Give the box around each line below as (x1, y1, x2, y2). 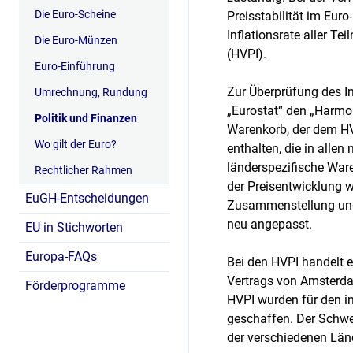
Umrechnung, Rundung (35, 86, 147, 98)
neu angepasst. (227, 217, 312, 232)
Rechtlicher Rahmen (35, 164, 132, 176)
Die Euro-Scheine (35, 8, 116, 20)
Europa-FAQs (25, 249, 97, 264)
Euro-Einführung (35, 60, 115, 72)
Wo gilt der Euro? (35, 138, 117, 150)
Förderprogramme (25, 278, 125, 293)
